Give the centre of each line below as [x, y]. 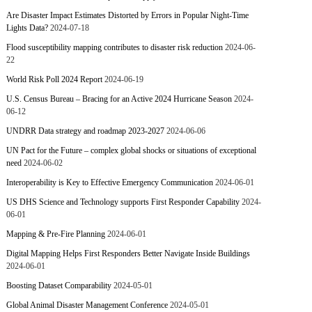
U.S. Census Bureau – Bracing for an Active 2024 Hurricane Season [119, 99]
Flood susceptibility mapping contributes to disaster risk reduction [115, 47]
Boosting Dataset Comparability [59, 286]
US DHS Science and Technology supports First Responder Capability [123, 202]
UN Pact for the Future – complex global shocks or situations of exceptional [132, 150]
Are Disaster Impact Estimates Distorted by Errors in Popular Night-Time [128, 15]
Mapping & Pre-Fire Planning [56, 234]
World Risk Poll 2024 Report [55, 79]
